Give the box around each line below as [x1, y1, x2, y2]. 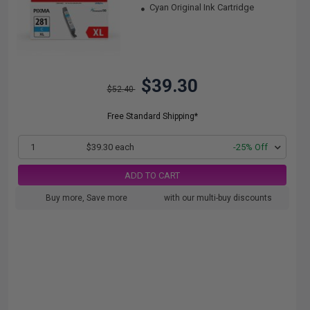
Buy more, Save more [46, 193, 127, 203]
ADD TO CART [125, 170, 180, 181]
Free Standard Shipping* [107, 111, 198, 121]
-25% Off [233, 142, 268, 152]
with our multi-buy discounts [164, 193, 272, 203]
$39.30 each [86, 142, 135, 152]
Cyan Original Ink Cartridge [147, 2, 255, 12]
